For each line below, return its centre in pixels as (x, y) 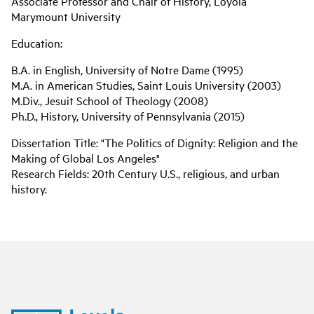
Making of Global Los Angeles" (86, 157)
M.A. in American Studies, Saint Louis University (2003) (146, 84)
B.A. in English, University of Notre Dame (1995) (127, 69)
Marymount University (66, 16)
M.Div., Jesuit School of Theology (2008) (110, 100)
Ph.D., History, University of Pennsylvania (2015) (128, 115)
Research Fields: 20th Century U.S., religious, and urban (145, 173)
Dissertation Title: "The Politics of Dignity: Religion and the (155, 142)
